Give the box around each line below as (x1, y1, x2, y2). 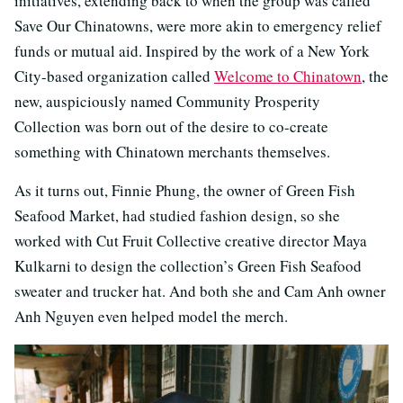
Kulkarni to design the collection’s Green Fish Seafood (14, 255, 362, 277)
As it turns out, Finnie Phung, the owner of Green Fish (14, 180, 355, 201)
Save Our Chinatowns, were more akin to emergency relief (14, 15, 381, 37)
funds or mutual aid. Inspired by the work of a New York (14, 40, 370, 62)
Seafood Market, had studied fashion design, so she (14, 205, 340, 227)
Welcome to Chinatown (214, 66, 362, 87)
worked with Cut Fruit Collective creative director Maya (14, 230, 367, 252)
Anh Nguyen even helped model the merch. (14, 306, 288, 327)
